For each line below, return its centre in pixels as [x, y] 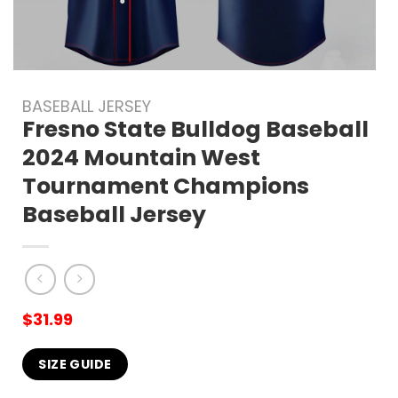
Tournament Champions [166, 186]
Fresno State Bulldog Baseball [195, 129]
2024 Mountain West [141, 158]
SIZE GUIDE [75, 365]
